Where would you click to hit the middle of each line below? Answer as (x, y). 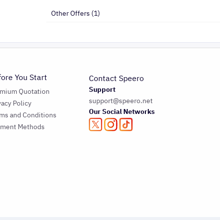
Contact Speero (116, 79)
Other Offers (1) (76, 14)
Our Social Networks (122, 112)
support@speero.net (121, 101)
